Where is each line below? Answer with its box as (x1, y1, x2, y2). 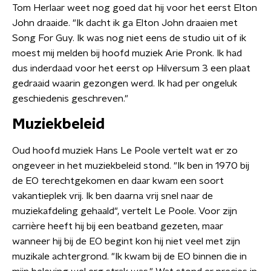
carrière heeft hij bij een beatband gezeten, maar (12, 221, 223, 231)
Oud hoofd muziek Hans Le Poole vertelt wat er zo (12, 146, 238, 155)
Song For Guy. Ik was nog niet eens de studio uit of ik (12, 33, 246, 43)
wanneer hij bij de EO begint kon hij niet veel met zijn (12, 237, 240, 246)
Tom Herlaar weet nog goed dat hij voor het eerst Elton (12, 3, 257, 13)
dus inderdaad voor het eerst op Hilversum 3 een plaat (12, 64, 250, 73)
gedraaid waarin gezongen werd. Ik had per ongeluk (12, 79, 237, 88)
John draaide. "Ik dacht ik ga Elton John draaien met (12, 18, 238, 28)
